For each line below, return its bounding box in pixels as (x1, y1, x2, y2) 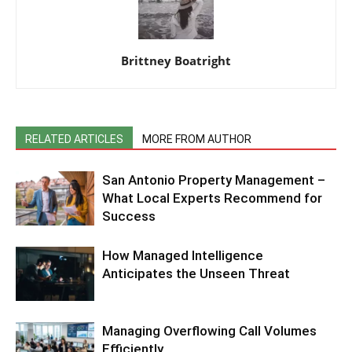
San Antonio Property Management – (102, 171, 325, 188)
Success (102, 207, 156, 224)
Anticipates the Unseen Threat (102, 265, 290, 281)
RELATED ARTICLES (25, 132, 123, 145)
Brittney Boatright (121, 52, 231, 68)
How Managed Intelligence (102, 247, 263, 263)
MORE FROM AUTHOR (142, 132, 251, 145)
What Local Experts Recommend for (102, 189, 322, 206)
